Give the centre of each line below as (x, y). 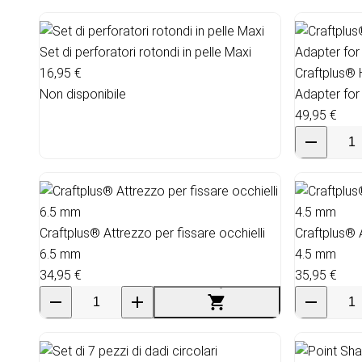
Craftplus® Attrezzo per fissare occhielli (152, 233)
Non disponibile (83, 94)
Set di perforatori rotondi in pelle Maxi (145, 52)
